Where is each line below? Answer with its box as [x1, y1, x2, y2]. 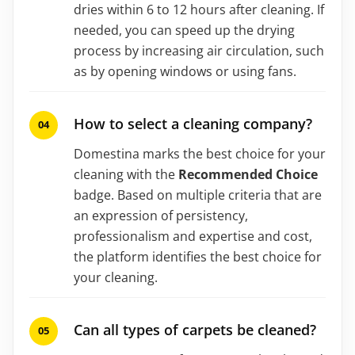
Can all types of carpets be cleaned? [74, 319, 316, 339]
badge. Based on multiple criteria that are [74, 185, 322, 204]
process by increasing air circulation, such [74, 41, 324, 59]
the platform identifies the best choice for [74, 247, 322, 265]
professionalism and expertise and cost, [74, 227, 312, 245]
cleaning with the [74, 165, 178, 183]
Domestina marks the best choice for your [74, 144, 326, 162]
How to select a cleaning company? [74, 113, 312, 133]
